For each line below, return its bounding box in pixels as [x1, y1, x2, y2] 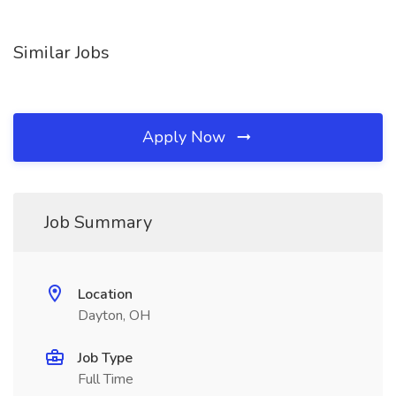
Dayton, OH [78, 306, 150, 325]
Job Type [78, 348, 133, 368]
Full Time [78, 369, 133, 389]
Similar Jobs [13, 41, 110, 65]
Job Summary [44, 210, 152, 234]
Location [78, 285, 133, 304]
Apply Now [142, 126, 230, 148]
